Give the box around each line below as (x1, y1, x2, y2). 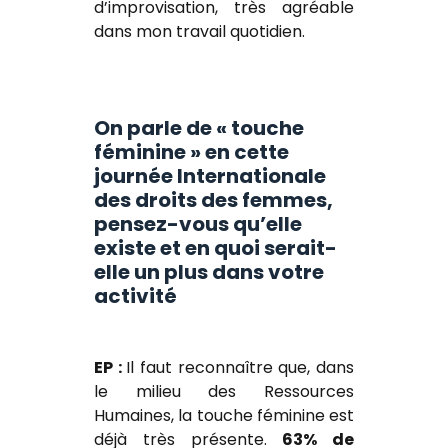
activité (94, 281, 177, 310)
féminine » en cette (94, 137, 289, 166)
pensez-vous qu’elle (94, 209, 302, 238)
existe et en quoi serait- (94, 233, 337, 262)
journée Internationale (94, 161, 326, 190)
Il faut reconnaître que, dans (126, 355, 355, 379)
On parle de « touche (94, 113, 304, 142)
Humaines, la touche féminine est (94, 403, 354, 427)
